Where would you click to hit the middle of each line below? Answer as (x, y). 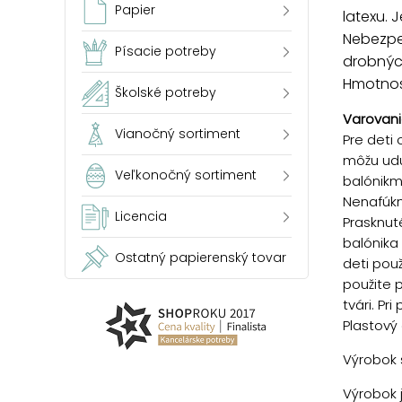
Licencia (141, 216)
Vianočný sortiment (178, 134)
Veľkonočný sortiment (186, 175)
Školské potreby (166, 92)
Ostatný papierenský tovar (201, 258)
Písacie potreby (166, 51)
